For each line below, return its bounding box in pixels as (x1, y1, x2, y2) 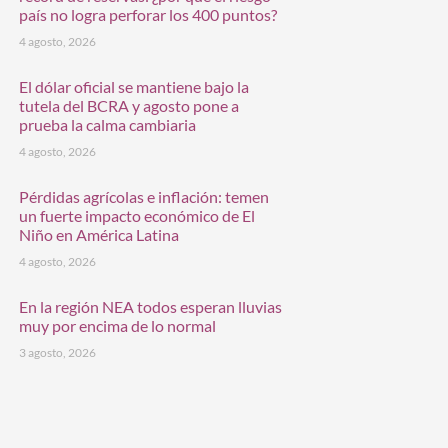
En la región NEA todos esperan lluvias (19, 297, 282, 317)
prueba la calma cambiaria (19, 115, 196, 135)
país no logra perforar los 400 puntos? (19, 5, 277, 25)
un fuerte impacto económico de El (19, 206, 255, 226)
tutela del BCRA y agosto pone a (19, 96, 239, 116)
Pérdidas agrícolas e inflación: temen (19, 187, 269, 207)
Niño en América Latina (19, 225, 179, 245)
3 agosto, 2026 (19, 345, 96, 361)
